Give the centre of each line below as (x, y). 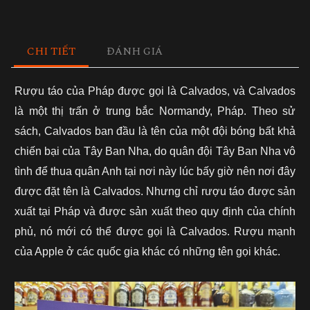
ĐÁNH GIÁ (135, 52)
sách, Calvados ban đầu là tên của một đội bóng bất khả (155, 131)
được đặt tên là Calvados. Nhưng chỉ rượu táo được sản (155, 192)
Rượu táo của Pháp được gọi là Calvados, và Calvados (155, 91)
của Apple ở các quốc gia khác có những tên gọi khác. (147, 252)
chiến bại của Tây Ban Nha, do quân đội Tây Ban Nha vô (155, 152)
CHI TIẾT (51, 52)
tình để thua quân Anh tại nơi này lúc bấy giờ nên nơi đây (155, 172)
